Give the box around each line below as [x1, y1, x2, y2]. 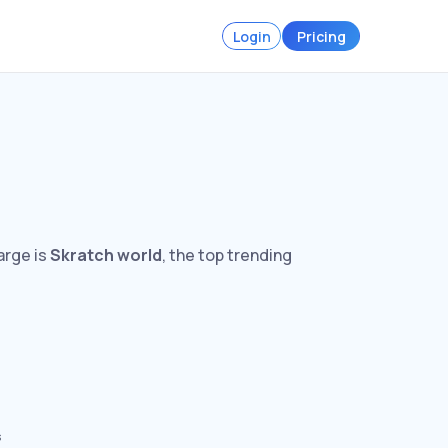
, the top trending [162, 244, 292, 266]
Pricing [296, 26, 346, 46]
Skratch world [50, 244, 162, 266]
